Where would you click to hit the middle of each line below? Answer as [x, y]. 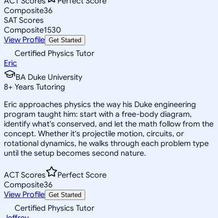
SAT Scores [24, 20]
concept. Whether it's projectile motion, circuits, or [94, 134]
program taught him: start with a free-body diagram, [98, 114]
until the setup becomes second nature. [75, 153]
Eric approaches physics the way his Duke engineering [100, 104]
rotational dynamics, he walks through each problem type [106, 143]
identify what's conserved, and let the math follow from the [109, 124]
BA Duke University [49, 77]
